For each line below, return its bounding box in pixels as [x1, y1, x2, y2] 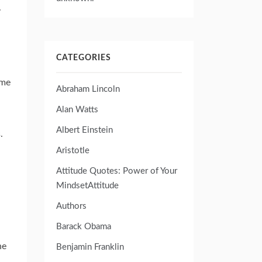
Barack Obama [56, 222, 111, 231]
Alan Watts [56, 105, 98, 114]
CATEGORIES [56, 53, 111, 62]
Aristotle [56, 146, 89, 155]
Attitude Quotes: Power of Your [56, 166, 177, 175]
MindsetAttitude [56, 181, 119, 190]
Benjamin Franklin [56, 242, 124, 251]
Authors [56, 201, 87, 211]
